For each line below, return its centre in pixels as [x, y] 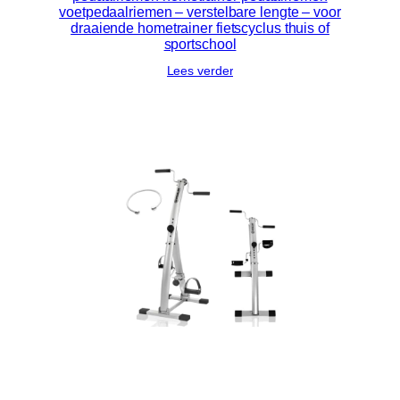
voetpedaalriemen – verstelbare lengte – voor [200, 12]
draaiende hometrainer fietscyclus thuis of [200, 28]
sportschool [200, 44]
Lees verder [200, 71]
